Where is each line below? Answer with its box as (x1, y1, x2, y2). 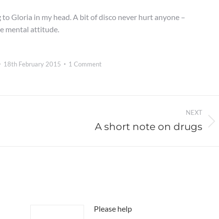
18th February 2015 (3, 60, 61, 68)
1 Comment (68, 60, 102, 68)
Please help (93, 204, 132, 213)
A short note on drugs (95, 121, 202, 132)
